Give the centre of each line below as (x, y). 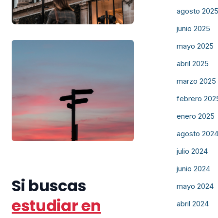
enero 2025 (196, 116)
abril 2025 (193, 64)
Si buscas (49, 185)
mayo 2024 (195, 186)
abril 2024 (193, 204)
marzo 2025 (196, 81)
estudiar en (56, 205)
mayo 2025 (195, 46)
